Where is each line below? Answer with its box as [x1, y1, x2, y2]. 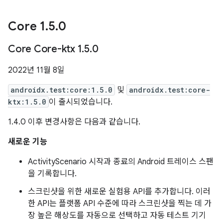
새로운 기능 [8, 137, 47, 147]
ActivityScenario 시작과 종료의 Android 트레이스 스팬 [28, 157, 214, 167]
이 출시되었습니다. [49, 97, 112, 107]
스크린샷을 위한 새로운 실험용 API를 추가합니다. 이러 [28, 187, 211, 197]
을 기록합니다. [28, 169, 77, 179]
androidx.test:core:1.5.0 [10, 85, 112, 95]
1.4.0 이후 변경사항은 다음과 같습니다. [8, 117, 140, 127]
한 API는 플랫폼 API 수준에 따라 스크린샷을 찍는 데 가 [28, 199, 212, 209]
